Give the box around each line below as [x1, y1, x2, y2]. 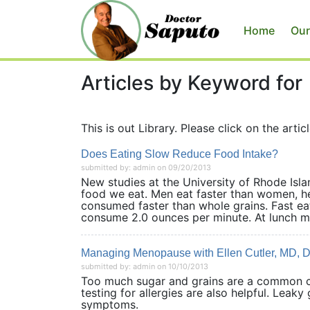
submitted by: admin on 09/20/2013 [81, 163, 211, 172]
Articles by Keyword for [81, 71, 302, 95]
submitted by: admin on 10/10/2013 [81, 262, 208, 271]
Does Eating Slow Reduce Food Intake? [81, 148, 278, 160]
